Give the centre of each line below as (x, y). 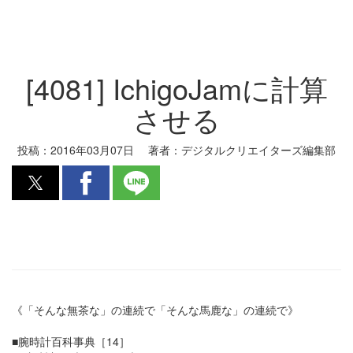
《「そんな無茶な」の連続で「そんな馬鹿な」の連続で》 (155, 310)
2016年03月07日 (92, 150)
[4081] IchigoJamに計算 (176, 88)
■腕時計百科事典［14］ (71, 341)
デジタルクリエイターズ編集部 (258, 150)
